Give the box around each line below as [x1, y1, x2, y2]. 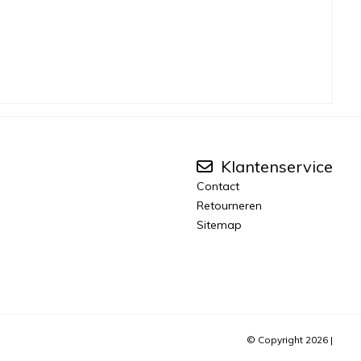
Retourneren [197, 197, 262, 213]
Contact [197, 178, 239, 193]
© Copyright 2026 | [247, 334, 333, 346]
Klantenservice [217, 156, 333, 176]
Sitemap [197, 217, 242, 232]
